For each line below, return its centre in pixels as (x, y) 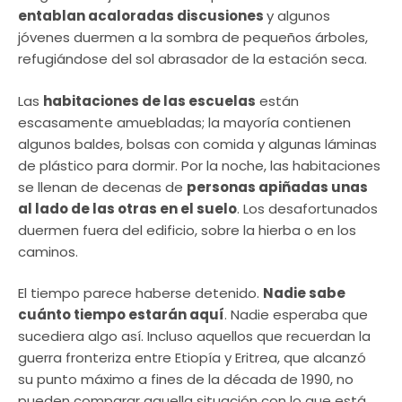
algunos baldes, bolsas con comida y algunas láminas (197, 144)
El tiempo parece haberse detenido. (140, 293)
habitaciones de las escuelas (149, 100)
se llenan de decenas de (102, 187)
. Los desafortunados (307, 208)
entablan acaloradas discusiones (142, 16)
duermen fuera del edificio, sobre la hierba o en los (187, 230)
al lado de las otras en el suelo (127, 208)
